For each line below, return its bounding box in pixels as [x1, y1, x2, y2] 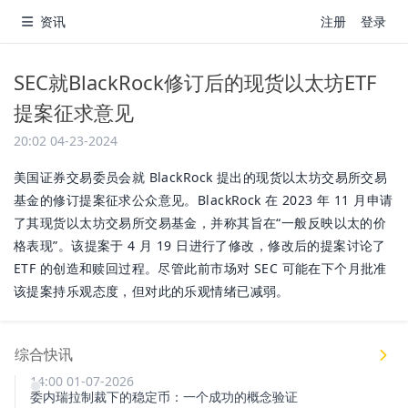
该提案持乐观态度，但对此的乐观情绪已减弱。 [14, 282, 290, 300]
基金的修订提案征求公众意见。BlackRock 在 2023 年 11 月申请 [14, 191, 393, 209]
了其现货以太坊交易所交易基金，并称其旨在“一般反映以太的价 [14, 214, 387, 231]
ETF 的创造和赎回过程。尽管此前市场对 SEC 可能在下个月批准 [14, 260, 387, 277]
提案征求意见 [14, 98, 134, 126]
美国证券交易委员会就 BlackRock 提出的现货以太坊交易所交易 [14, 168, 388, 186]
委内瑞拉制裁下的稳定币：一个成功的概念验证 [30, 387, 298, 405]
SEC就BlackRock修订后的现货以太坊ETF [14, 68, 376, 96]
